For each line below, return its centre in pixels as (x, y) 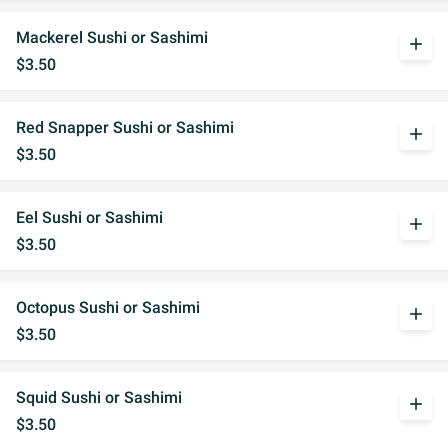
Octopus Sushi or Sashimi (108, 307)
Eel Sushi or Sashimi (89, 217)
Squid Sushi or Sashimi (99, 397)
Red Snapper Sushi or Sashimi (125, 127)
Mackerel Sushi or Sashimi (112, 37)
